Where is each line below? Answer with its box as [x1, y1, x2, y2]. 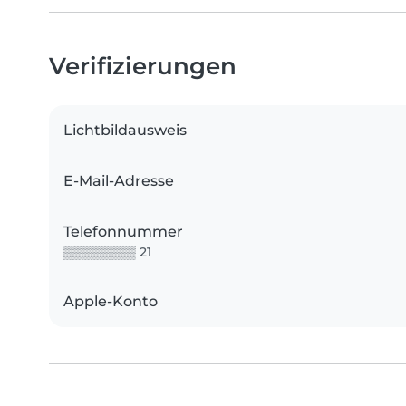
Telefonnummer [63, 223, 183, 241]
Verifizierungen [49, 52, 237, 81]
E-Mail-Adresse [63, 172, 174, 190]
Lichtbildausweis [63, 121, 187, 140]
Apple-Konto [63, 293, 158, 311]
